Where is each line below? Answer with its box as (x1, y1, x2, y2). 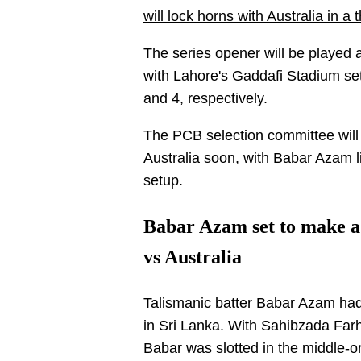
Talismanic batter (143, 294, 256, 311)
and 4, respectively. (143, 89, 272, 106)
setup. (143, 172, 187, 189)
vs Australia (143, 246, 242, 268)
